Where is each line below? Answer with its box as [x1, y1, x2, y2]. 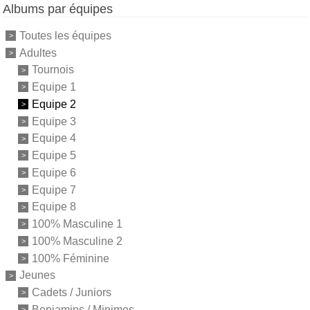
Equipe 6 [32, 166, 76, 179]
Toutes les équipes [19, 29, 111, 42]
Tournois [32, 64, 74, 76]
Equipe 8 [32, 201, 76, 213]
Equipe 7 [32, 183, 76, 196]
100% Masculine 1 [32, 217, 122, 230]
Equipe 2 [32, 98, 76, 110]
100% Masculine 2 [32, 235, 122, 247]
